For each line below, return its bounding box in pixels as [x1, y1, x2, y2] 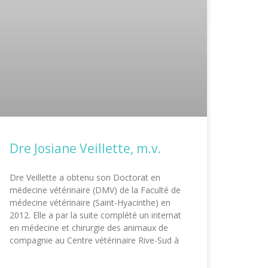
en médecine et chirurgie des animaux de [10, 222, 168, 234]
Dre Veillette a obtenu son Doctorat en [10, 172, 160, 184]
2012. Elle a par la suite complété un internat [10, 209, 181, 221]
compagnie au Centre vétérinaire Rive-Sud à [10, 234, 179, 246]
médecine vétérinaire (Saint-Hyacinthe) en [10, 197, 170, 209]
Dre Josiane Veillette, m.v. [10, 140, 161, 157]
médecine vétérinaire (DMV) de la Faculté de [10, 184, 181, 196]
